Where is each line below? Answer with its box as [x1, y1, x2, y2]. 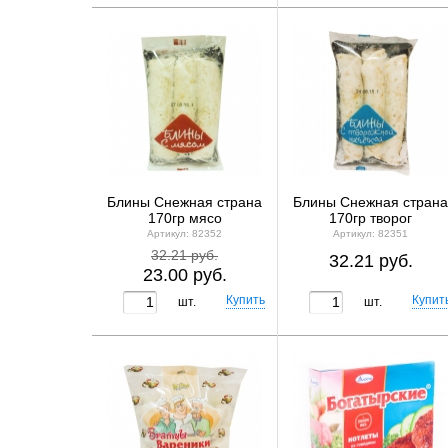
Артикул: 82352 [147, 228, 222, 239]
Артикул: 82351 [333, 228, 408, 239]
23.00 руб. [142, 265, 227, 286]
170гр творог [329, 210, 412, 226]
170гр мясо [147, 210, 222, 226]
